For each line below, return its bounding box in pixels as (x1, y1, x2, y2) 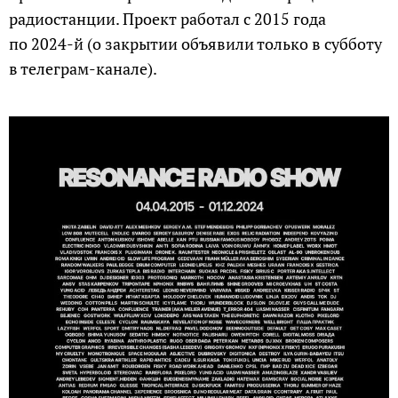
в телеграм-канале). (9, 58, 157, 80)
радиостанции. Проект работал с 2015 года (9, 8, 326, 30)
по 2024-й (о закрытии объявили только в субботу (9, 33, 382, 55)
